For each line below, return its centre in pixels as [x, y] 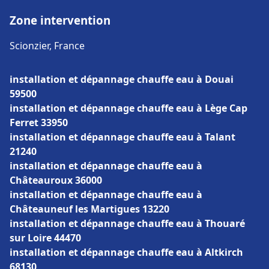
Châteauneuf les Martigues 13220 [89, 209]
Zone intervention [60, 20]
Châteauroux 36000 [56, 180]
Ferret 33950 [39, 122]
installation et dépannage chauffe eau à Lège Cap [128, 108]
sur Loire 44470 [45, 238]
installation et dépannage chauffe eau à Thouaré [127, 223]
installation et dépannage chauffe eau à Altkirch [126, 252]
